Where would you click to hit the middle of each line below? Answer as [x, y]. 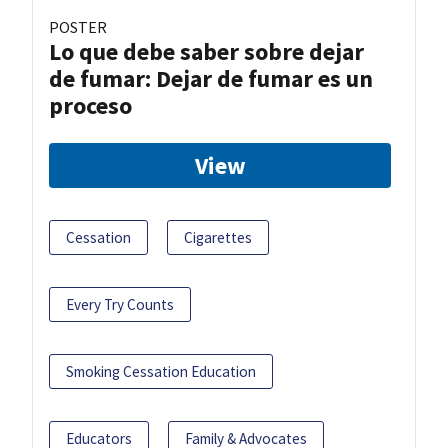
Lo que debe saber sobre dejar [206, 52]
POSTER [78, 27]
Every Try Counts [120, 305]
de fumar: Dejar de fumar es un [211, 79]
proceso [90, 106]
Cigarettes [218, 238]
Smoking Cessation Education [161, 372]
